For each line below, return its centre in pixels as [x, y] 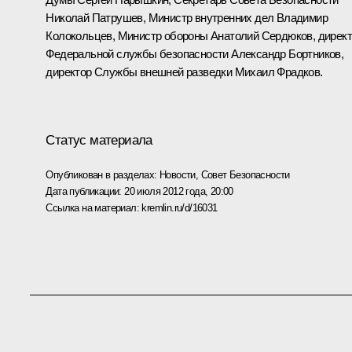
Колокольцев [79, 35]
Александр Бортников [286, 53]
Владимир [302, 17]
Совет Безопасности [245, 174]
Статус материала [99, 140]
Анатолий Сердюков [262, 35]
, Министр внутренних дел [209, 17]
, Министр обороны [161, 35]
